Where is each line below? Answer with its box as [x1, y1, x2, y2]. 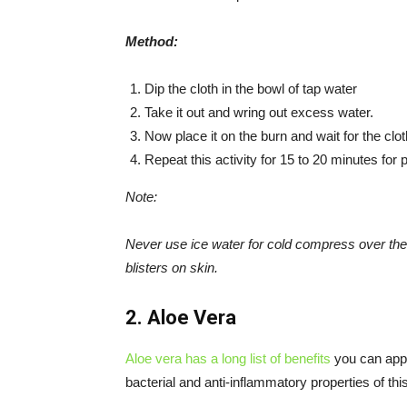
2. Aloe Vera [125, 306, 236, 329]
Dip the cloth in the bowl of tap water [144, 81, 357, 96]
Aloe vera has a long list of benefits [125, 351, 331, 366]
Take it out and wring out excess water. [144, 104, 373, 120]
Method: [125, 34, 178, 49]
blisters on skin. [125, 260, 218, 275]
